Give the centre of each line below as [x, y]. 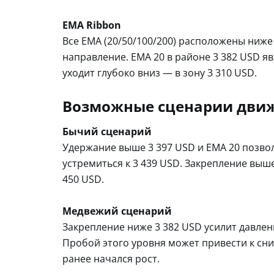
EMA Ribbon [92, 25]
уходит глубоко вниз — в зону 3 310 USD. [160, 72]
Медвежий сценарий [117, 211]
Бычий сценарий [107, 131]
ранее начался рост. [111, 258]
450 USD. [83, 179]
